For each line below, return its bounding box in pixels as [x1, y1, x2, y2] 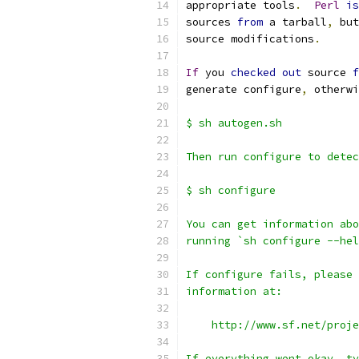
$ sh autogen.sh [186, 116, 282, 130]
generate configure [186, 83, 301, 96]
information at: [186, 284, 282, 298]
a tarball [263, 15, 327, 29]
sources [186, 15, 237, 29]
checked [231, 66, 276, 79]
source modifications [186, 32, 314, 46]
